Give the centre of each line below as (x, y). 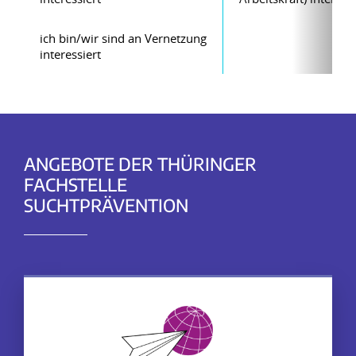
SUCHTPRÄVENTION (106, 205)
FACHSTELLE (75, 184)
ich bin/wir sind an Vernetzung (123, 38)
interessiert (70, 54)
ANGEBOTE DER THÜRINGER (140, 164)
